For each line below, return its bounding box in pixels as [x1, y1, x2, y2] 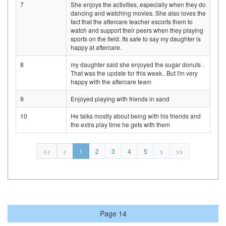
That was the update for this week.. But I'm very [71, 69, 198, 78]
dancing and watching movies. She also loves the [71, 9, 206, 18]
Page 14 [99, 208, 127, 219]
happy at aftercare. [71, 43, 122, 52]
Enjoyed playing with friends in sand [71, 94, 169, 103]
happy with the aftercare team [71, 77, 151, 86]
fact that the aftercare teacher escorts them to [71, 17, 193, 26]
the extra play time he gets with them [71, 120, 170, 129]
